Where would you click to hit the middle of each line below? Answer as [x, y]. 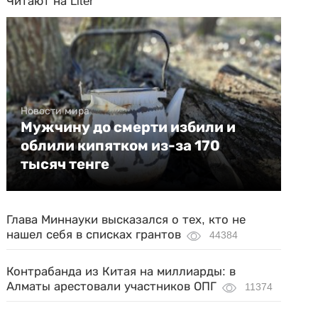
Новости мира [55, 111]
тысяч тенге [65, 164]
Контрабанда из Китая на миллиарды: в [121, 272]
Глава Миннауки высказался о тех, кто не [126, 220]
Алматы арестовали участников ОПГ [112, 286]
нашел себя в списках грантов [94, 235]
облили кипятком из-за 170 [121, 146]
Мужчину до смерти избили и [128, 127]
